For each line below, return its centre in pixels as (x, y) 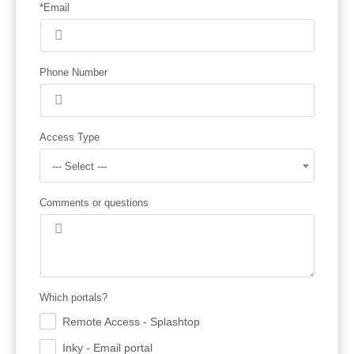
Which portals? (73, 297)
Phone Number (73, 72)
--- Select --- (79, 166)
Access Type (70, 137)
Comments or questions (94, 202)
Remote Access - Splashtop (131, 321)
